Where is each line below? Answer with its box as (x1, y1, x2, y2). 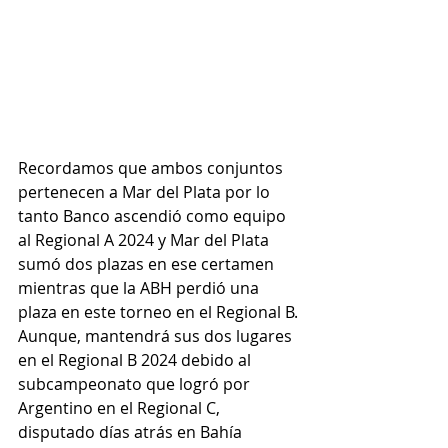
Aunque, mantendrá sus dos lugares (18, 325, 296, 348)
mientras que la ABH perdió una (18, 277, 263, 300)
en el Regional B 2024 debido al (18, 349, 255, 372)
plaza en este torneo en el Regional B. (18, 301, 302, 324)
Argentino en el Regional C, (18, 397, 224, 420)
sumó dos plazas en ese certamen (18, 253, 278, 276)
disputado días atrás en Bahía (18, 421, 246, 444)
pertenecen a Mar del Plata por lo (18, 181, 274, 204)
